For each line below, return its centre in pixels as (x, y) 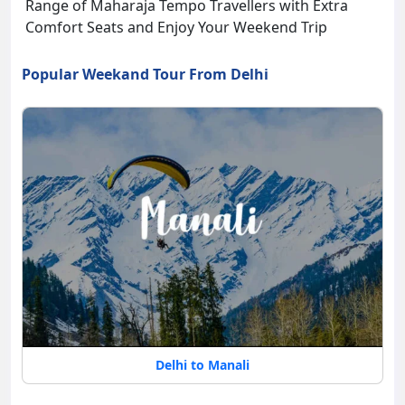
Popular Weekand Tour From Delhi (145, 74)
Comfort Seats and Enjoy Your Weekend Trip (176, 27)
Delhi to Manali (202, 365)
